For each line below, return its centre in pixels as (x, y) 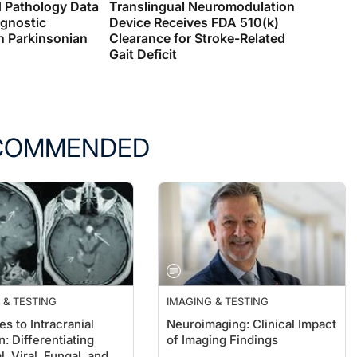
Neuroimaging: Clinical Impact (252, 324)
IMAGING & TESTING (218, 301)
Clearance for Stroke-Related (197, 38)
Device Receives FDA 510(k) (194, 22)
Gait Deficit (143, 54)
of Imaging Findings (223, 340)
